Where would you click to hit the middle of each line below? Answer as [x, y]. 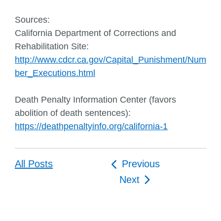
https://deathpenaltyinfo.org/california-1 [91, 126]
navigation [137, 180]
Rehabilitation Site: [52, 46]
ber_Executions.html [55, 73]
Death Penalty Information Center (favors [95, 100]
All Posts [34, 164]
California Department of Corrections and [95, 33]
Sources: [32, 20]
